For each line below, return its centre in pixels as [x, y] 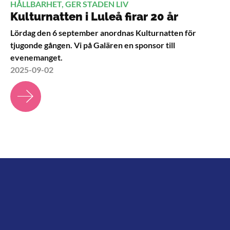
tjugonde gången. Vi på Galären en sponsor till [93, 45]
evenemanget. [36, 57]
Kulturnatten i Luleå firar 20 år [94, 16]
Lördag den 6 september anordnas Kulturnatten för [103, 32]
